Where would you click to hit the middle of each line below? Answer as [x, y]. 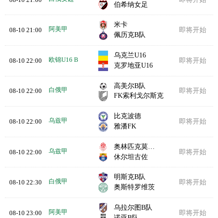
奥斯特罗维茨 [135, 187]
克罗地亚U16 [134, 65]
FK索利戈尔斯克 [139, 96]
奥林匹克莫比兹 [131, 146]
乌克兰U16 [130, 55]
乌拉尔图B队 [133, 207]
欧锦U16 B [63, 59]
